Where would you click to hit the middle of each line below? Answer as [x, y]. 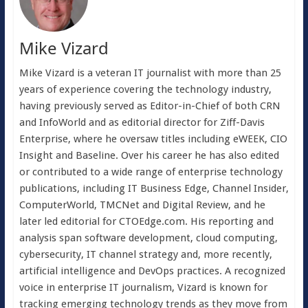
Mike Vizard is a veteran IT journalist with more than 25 [150, 73]
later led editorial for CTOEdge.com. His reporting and [146, 222]
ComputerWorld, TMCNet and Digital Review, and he [142, 205]
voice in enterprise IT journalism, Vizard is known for [143, 288]
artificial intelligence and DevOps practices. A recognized [152, 271]
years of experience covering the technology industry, [145, 90]
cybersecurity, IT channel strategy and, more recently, [145, 255]
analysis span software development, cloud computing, [148, 238]
